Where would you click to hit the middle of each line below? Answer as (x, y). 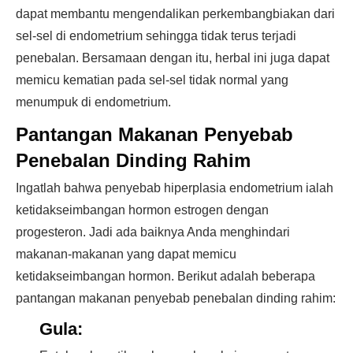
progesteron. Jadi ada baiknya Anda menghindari (153, 232)
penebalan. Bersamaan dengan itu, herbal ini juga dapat (173, 58)
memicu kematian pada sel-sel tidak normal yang (152, 80)
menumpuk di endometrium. (93, 102)
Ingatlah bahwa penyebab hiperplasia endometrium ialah (175, 188)
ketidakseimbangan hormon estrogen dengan (142, 210)
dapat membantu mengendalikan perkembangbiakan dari (175, 14)
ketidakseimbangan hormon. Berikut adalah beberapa (165, 277)
